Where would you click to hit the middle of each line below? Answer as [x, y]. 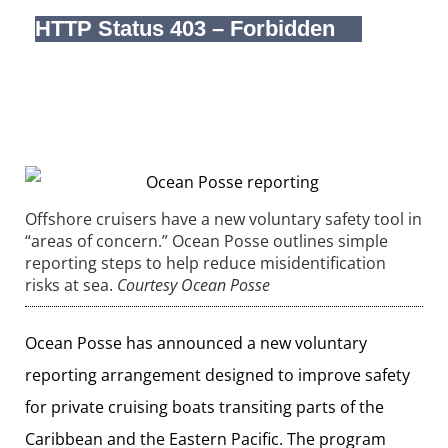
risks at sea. [69, 284]
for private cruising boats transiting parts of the [204, 406]
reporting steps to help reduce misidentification [205, 262]
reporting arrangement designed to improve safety [217, 374]
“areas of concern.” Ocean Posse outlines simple [206, 240]
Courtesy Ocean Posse [193, 284]
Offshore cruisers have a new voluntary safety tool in [223, 218]
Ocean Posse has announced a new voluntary [196, 342]
